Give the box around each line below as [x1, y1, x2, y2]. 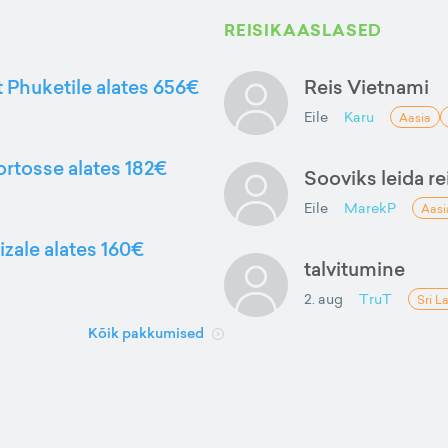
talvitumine [304, 255, 405, 282]
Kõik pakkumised [88, 323, 204, 343]
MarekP [344, 198, 396, 217]
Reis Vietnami [304, 73, 429, 100]
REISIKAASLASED [224, 19, 383, 42]
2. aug [304, 289, 343, 308]
